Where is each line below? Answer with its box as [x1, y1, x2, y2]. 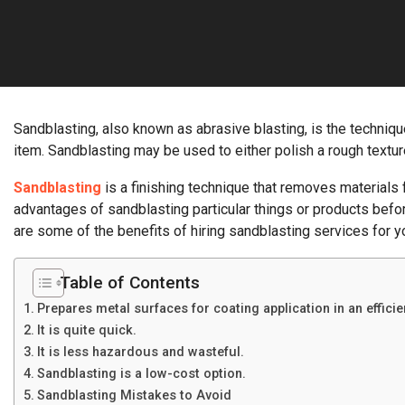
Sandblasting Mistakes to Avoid [36, 388, 231, 403]
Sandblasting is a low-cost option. [36, 366, 246, 381]
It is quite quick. [36, 323, 137, 338]
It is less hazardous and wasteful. [36, 344, 244, 360]
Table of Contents [60, 272, 200, 293]
